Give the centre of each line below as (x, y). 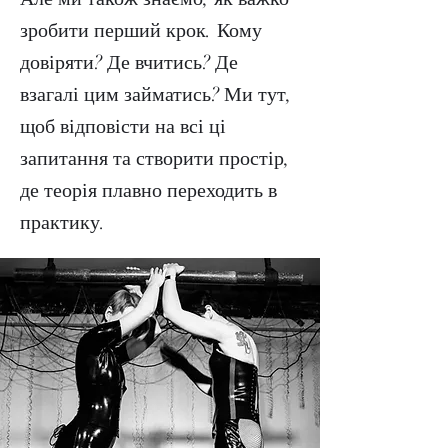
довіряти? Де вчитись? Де (129, 63)
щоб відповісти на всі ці (123, 127)
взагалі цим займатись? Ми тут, (156, 95)
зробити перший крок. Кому (141, 31)
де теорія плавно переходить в (148, 191)
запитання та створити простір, (155, 159)
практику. (63, 223)
